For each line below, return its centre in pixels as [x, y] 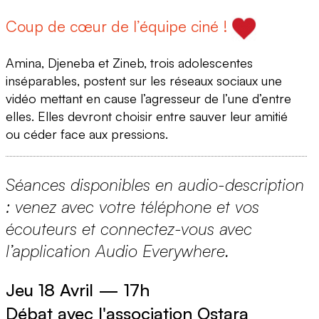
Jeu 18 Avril [49, 290]
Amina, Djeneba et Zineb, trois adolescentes [129, 63]
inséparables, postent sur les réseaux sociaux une [144, 81]
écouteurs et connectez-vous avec [129, 229]
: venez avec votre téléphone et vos [132, 207]
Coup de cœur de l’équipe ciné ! [119, 26]
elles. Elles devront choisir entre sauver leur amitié [147, 116]
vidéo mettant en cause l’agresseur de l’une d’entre [148, 99]
